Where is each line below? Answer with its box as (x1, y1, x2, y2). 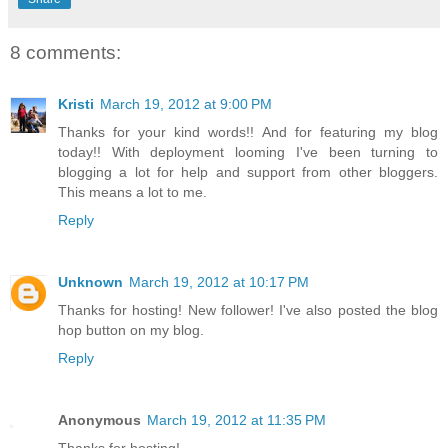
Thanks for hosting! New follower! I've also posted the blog (58, 302, 438, 319)
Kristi (58, 96, 94, 113)
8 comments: (10, 41, 121, 63)
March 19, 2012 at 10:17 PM (129, 274, 309, 291)
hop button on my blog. (58, 322, 204, 339)
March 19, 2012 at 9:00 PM (100, 96, 272, 113)
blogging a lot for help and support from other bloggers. (58, 164, 438, 181)
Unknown (58, 274, 123, 291)
